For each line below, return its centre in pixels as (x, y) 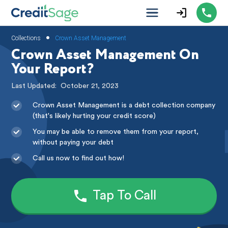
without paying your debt (73, 143)
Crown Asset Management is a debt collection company (124, 106)
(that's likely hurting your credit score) (94, 116)
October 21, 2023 (90, 86)
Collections (26, 38)
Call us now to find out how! (79, 159)
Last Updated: (36, 86)
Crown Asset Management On (105, 55)
